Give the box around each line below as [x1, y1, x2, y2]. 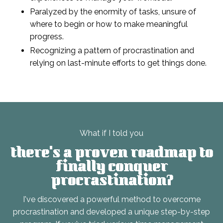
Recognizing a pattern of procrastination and [30, 46, 194, 56]
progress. [30, 32, 64, 42]
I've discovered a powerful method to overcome [22, 195, 201, 205]
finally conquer [55, 158, 168, 179]
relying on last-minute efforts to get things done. [30, 58, 207, 68]
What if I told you [80, 128, 143, 138]
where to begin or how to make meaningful [30, 19, 188, 29]
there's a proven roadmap [10, 144, 199, 165]
